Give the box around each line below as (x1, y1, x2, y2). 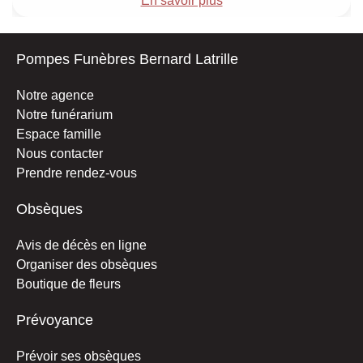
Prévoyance (16, 311, 93, 328)
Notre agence (16, 88, 94, 102)
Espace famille (16, 126, 101, 141)
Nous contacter (16, 146, 103, 160)
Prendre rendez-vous (16, 165, 137, 180)
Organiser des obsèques (16, 257, 157, 271)
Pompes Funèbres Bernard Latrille (16, 50, 238, 67)
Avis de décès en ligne (16, 237, 147, 252)
